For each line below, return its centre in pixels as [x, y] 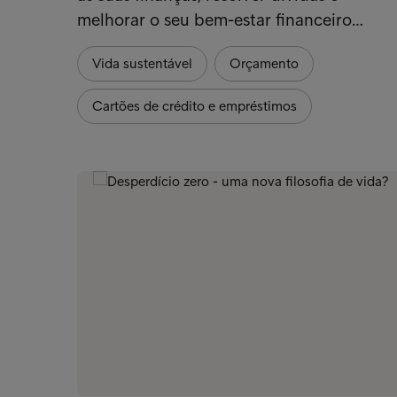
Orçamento [264, 63]
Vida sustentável [142, 63]
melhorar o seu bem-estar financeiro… [220, 19]
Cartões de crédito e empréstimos [195, 105]
